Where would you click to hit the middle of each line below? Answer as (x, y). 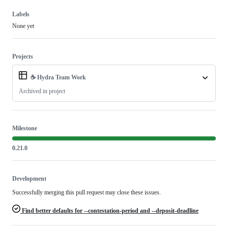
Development (29, 179)
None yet (23, 26)
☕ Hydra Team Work (58, 78)
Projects (23, 57)
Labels (21, 15)
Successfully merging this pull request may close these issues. (87, 193)
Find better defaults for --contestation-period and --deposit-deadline (109, 211)
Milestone (25, 129)
